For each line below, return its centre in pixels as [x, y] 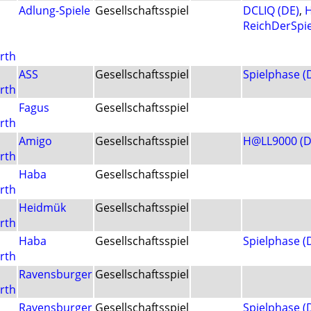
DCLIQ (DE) [271, 11]
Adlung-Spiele [54, 11]
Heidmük [42, 208]
